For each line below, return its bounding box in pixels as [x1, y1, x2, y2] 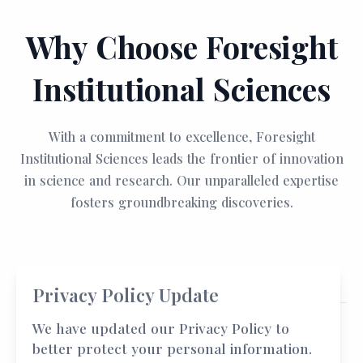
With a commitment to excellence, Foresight [48, 127, 315, 145]
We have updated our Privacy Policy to [32, 318, 289, 337]
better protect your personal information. [32, 339, 312, 357]
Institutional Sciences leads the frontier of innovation [19, 149, 344, 167]
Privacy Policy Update [32, 283, 219, 307]
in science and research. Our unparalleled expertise [24, 171, 339, 189]
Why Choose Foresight [25, 25, 338, 66]
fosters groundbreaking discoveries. [70, 193, 293, 211]
